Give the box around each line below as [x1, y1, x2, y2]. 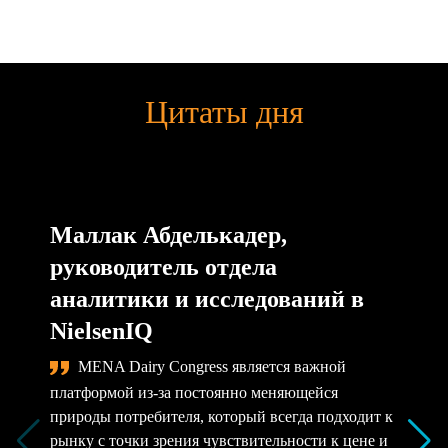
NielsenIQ [50, 318, 153, 345]
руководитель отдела [50, 254, 277, 281]
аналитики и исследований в [50, 286, 364, 313]
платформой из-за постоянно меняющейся [50, 383, 338, 401]
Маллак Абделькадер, [50, 222, 287, 249]
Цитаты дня [144, 94, 304, 131]
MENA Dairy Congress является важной [74, 358, 346, 376]
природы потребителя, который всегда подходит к [50, 407, 393, 425]
